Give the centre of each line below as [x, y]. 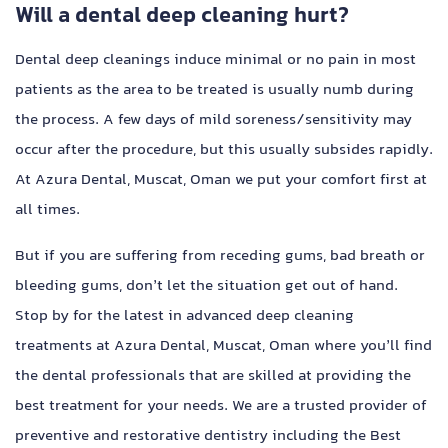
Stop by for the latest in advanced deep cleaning [184, 317]
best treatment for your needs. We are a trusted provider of [221, 407]
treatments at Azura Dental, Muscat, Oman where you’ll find [223, 347]
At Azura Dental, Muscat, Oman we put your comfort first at [221, 181]
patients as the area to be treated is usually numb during [214, 91]
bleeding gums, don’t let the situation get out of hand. [206, 287]
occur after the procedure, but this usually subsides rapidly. [224, 151]
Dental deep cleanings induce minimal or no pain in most [215, 61]
